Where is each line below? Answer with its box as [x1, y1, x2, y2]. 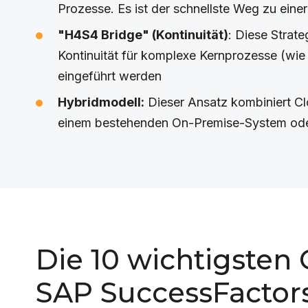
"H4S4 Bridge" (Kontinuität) [58, 27, 228, 42]
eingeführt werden [58, 69, 162, 83]
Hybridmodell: [58, 95, 144, 109]
